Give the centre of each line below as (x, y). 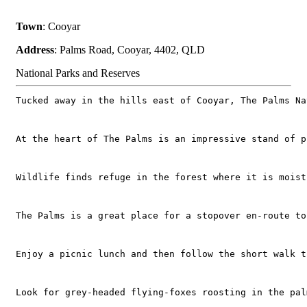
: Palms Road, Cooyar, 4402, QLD (130, 49)
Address (35, 49)
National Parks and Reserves (78, 73)
